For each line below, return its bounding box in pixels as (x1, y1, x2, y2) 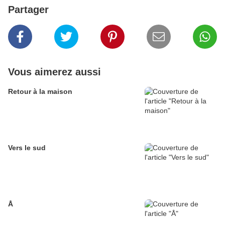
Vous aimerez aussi (8, 66, 101, 78)
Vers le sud (8, 144, 46, 152)
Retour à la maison (8, 87, 72, 96)
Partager (8, 4, 49, 16)
